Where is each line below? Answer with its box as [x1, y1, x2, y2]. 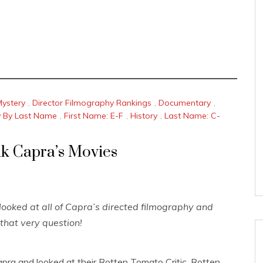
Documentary [159, 97, 211, 109]
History [130, 110, 157, 121]
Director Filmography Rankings [32, 97, 151, 109]
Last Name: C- [164, 110, 220, 121]
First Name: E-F [64, 110, 123, 121]
